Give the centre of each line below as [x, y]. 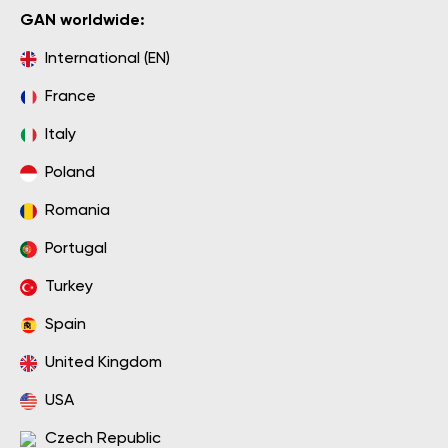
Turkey [69, 287]
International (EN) [107, 59]
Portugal [76, 249]
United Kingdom [103, 363]
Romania [77, 211]
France [70, 97]
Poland [70, 173]
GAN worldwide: [82, 21]
